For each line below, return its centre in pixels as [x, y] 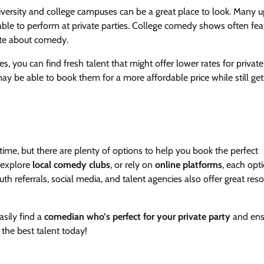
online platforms [189, 164]
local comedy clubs [71, 164]
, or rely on [133, 164]
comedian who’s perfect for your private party [137, 216]
